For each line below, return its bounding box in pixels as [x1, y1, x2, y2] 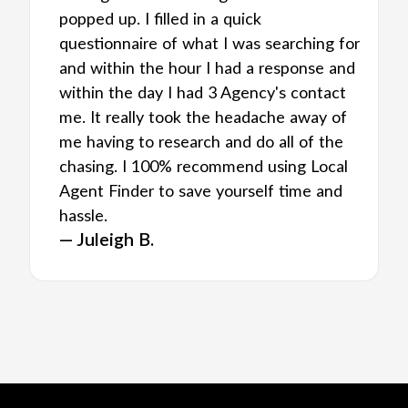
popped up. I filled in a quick [59, 12, 261, 28]
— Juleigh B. [59, 231, 154, 250]
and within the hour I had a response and [59, 61, 355, 77]
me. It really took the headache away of [59, 110, 347, 127]
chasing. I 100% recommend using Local [59, 159, 348, 176]
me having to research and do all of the [59, 135, 343, 151]
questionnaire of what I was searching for [59, 36, 360, 53]
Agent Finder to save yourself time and [59, 184, 342, 200]
